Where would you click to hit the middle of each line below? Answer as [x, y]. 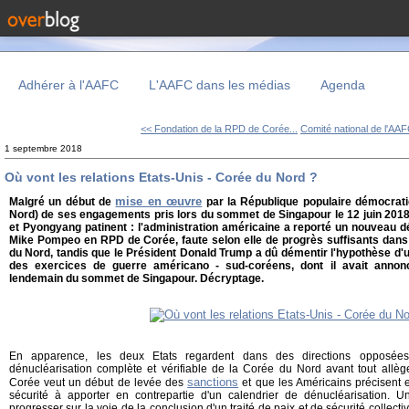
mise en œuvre [159, 202]
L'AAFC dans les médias [220, 85]
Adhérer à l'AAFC [68, 85]
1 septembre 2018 [43, 148]
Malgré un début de [63, 202]
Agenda [343, 85]
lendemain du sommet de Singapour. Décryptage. [136, 279]
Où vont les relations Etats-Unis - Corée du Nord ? [161, 177]
